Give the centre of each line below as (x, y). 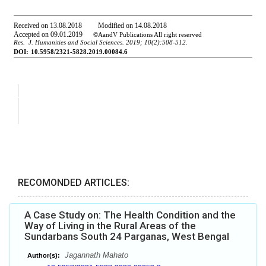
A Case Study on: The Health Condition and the (130, 215)
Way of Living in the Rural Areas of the (110, 226)
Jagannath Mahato (95, 255)
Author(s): (44, 256)
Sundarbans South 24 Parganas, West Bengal (127, 237)
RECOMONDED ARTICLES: (74, 183)
